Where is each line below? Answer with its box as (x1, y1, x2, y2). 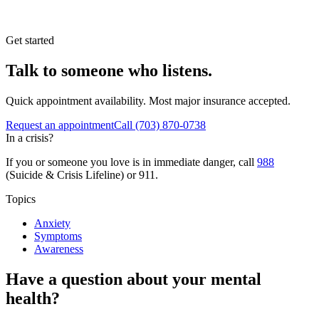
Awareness (34, 242, 83, 255)
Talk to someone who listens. (6, 61, 212, 80)
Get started (6, 33, 54, 46)
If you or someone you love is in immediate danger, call (6, 155, 254, 168)
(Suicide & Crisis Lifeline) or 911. (6, 168, 158, 181)
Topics (6, 192, 36, 205)
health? (6, 288, 60, 308)
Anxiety (34, 216, 70, 229)
